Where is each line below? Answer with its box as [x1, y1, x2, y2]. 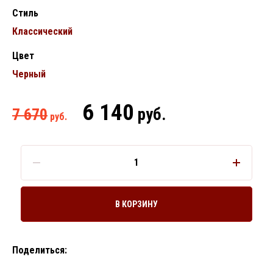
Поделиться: [12, 244, 67, 256]
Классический [12, 26, 73, 37]
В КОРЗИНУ [115, 199, 158, 209]
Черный [12, 68, 46, 80]
